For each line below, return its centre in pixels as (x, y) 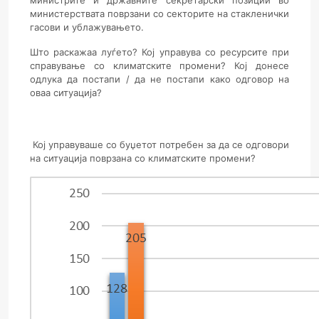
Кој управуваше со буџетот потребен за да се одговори (159, 145)
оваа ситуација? (66, 93)
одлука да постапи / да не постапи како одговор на (159, 79)
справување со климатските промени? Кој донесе (159, 66)
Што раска (55, 52)
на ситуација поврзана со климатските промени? (144, 158)
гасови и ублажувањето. (87, 27)
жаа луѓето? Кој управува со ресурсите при (184, 52)
